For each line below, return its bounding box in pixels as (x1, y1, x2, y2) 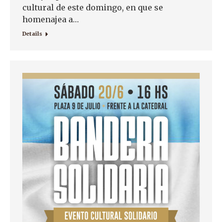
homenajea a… (22, 14, 79, 25)
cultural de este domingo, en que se (22, 2, 163, 13)
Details (22, 30, 42, 38)
